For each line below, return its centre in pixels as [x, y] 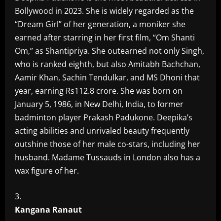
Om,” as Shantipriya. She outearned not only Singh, [110, 51]
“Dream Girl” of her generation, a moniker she [100, 24]
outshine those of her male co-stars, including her [108, 144]
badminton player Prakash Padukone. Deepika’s [104, 117]
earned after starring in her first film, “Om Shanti [105, 37]
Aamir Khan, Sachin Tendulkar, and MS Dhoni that [107, 77]
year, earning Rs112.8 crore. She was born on [99, 91]
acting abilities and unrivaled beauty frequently [102, 131]
